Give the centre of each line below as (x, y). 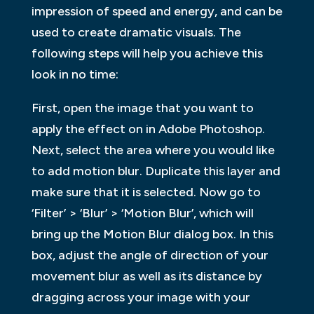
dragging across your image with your (141, 297)
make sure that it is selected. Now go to (146, 192)
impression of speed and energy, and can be (157, 11)
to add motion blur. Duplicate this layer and (156, 171)
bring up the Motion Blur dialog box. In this (152, 234)
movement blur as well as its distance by (146, 276)
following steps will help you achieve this (147, 53)
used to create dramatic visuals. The (136, 32)
